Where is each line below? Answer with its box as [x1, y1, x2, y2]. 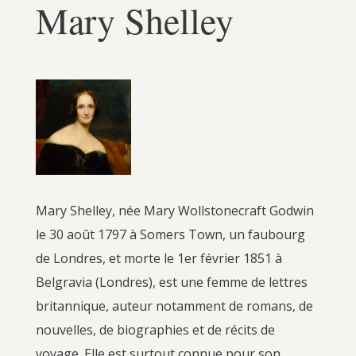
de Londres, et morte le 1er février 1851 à [35, 249, 282, 267]
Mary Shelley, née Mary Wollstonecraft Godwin [35, 201, 314, 219]
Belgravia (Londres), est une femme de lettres [35, 273, 308, 291]
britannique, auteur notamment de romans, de [35, 296, 313, 315]
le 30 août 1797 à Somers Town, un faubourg [35, 225, 305, 243]
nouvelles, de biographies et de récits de [35, 320, 275, 339]
